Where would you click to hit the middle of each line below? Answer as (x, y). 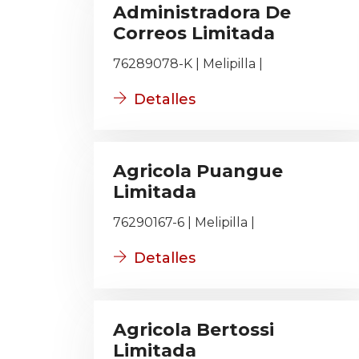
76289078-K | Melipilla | (188, 64)
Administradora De (202, 12)
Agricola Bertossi (194, 330)
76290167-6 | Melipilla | (184, 222)
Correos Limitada (194, 33)
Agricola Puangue (198, 171)
